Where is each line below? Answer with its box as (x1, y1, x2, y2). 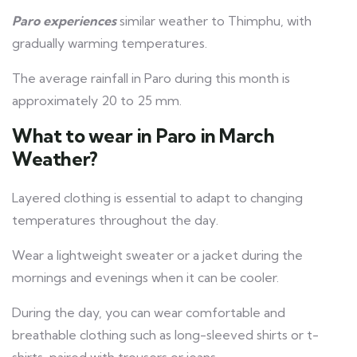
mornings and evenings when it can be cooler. (12, 269, 279, 286)
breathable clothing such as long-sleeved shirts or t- (12, 327, 319, 343)
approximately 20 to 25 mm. (12, 92, 182, 109)
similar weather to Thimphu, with (116, 13, 312, 29)
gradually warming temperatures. (12, 35, 207, 52)
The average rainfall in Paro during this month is (12, 70, 290, 87)
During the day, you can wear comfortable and (12, 304, 285, 321)
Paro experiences (12, 13, 116, 29)
